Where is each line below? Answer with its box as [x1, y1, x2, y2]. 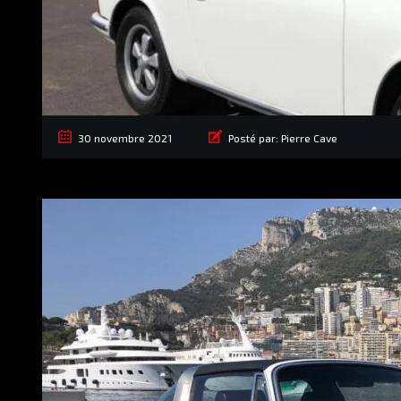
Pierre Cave [281, 132, 337, 145]
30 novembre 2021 [78, 132, 172, 145]
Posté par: [228, 132, 278, 145]
